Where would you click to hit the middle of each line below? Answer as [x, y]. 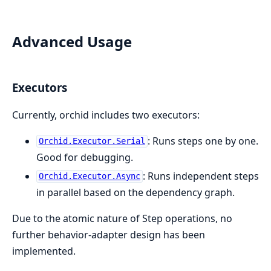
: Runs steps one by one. [203, 141]
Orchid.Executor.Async [89, 176]
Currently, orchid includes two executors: [106, 115]
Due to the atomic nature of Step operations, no [122, 218]
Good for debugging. [85, 157]
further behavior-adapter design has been [109, 234]
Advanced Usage [72, 42]
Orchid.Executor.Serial [92, 141]
